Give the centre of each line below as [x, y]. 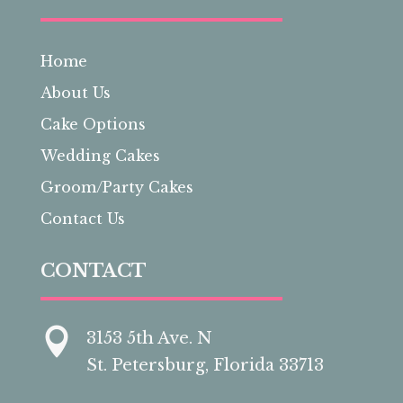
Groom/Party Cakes [116, 188]
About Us [75, 93]
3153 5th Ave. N [149, 339]
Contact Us [82, 219]
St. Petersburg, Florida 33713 [205, 366]
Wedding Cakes [100, 156]
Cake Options [93, 125]
